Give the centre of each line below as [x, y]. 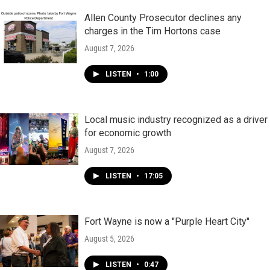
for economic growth [128, 133]
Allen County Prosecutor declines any [163, 17]
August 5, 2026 [109, 238]
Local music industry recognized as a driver [176, 119]
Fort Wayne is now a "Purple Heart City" [167, 221]
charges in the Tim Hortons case [152, 31]
